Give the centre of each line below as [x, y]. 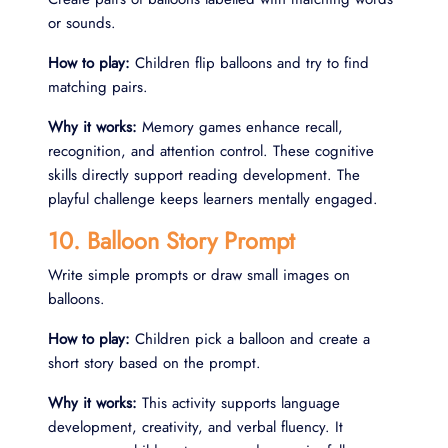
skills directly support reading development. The [204, 174]
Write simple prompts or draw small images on [199, 274]
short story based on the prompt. [154, 362]
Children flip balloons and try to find [249, 62]
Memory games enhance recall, [240, 126]
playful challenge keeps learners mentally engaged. [213, 198]
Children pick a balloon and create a [250, 338]
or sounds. [82, 22]
